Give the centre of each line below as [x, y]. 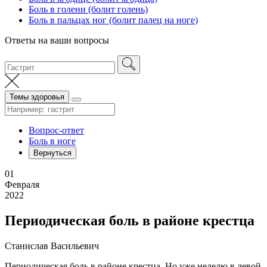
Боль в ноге [52, 141]
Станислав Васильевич [52, 246]
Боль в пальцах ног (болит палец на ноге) [113, 20]
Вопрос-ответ [56, 130]
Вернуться [52, 153]
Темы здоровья [37, 97]
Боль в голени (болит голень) [88, 9]
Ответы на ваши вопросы [57, 40]
